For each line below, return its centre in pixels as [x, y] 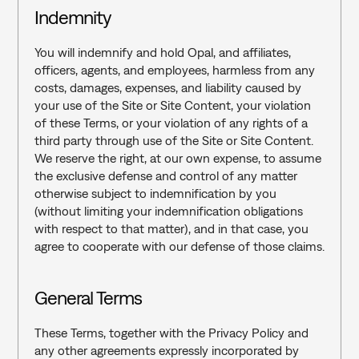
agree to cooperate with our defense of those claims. [179, 246]
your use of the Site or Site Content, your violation [172, 105]
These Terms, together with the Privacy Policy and [171, 333]
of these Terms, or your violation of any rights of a [171, 123]
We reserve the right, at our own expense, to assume [177, 158]
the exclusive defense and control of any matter [165, 175]
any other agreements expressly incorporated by [166, 350]
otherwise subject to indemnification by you [155, 193]
